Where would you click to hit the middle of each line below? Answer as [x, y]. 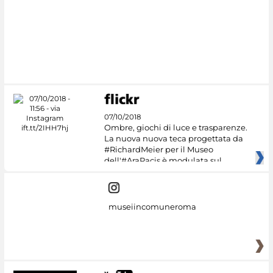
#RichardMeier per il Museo [158, 150]
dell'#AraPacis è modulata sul [163, 161]
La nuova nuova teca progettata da [173, 139]
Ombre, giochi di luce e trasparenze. [175, 128]
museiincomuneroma [152, 207]
